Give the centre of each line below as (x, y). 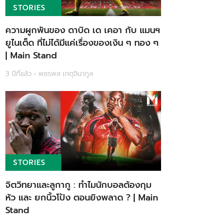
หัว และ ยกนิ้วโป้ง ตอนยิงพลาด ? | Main (82, 198)
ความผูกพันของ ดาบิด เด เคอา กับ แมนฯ (83, 30)
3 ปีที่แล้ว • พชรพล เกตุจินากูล (49, 74)
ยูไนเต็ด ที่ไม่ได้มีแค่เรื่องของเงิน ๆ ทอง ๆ (82, 43)
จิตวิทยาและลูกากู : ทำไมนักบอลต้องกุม (78, 185)
